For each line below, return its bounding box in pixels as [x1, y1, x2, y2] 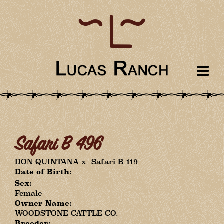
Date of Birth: [15, 167, 72, 176]
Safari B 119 [91, 157, 138, 166]
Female [15, 189, 42, 197]
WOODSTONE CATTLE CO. [15, 209, 118, 217]
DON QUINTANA [15, 157, 79, 166]
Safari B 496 [15, 132, 101, 158]
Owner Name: [15, 199, 72, 207]
